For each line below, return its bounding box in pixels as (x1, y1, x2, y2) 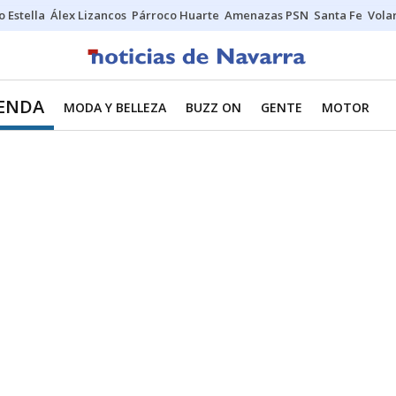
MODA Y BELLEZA (64, 99, 166, 116)
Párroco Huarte (132, 7, 219, 23)
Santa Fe (314, 7, 362, 23)
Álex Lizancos (50, 7, 126, 23)
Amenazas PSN (225, 7, 308, 23)
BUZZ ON (186, 99, 241, 116)
